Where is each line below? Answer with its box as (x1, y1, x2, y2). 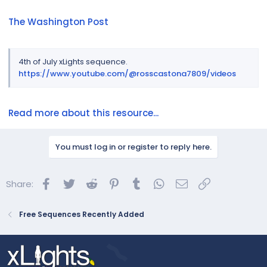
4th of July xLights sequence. (18, 55, 128, 67)
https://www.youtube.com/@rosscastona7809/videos (18, 67, 236, 79)
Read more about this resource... (8, 107, 159, 120)
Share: (6, 178, 33, 191)
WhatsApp (166, 176, 214, 189)
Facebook (53, 176, 97, 189)
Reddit (98, 176, 128, 189)
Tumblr (144, 176, 175, 189)
